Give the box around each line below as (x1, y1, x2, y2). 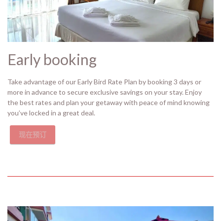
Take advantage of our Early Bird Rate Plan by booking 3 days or (7, 77, 201, 86)
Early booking (7, 50, 97, 68)
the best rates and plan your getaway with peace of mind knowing (7, 98, 210, 107)
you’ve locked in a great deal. (7, 109, 95, 117)
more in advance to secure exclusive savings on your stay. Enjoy (7, 88, 202, 96)
